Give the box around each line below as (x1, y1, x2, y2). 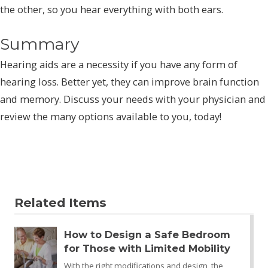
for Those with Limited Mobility (63, 242, 230, 254)
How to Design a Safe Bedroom (63, 228, 230, 240)
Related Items (14, 194, 106, 210)
